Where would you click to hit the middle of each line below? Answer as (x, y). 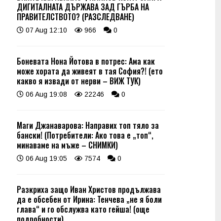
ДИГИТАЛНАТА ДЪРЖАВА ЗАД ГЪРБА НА (83, 7)
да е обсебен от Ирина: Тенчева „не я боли (89, 199)
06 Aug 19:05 (45, 158)
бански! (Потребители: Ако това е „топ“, (85, 135)
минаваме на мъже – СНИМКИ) (67, 145)
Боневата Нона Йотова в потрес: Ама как (86, 61)
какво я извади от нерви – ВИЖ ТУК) (79, 81)
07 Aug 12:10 (45, 30)
